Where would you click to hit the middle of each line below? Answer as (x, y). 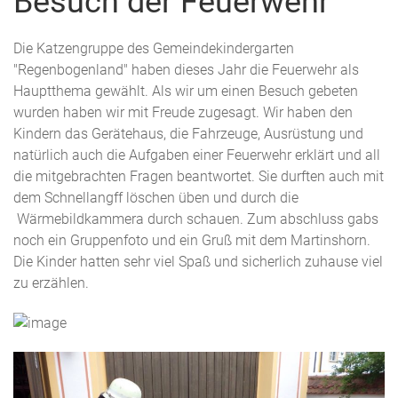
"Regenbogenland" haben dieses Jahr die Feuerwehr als (186, 70)
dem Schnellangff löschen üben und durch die (156, 198)
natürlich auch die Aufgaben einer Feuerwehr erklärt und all (197, 155)
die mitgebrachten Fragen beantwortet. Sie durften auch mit (199, 177)
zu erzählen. (51, 283)
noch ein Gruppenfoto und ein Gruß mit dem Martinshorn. (192, 241)
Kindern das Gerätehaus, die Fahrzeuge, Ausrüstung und (188, 134)
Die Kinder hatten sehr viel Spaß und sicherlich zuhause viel (198, 262)
